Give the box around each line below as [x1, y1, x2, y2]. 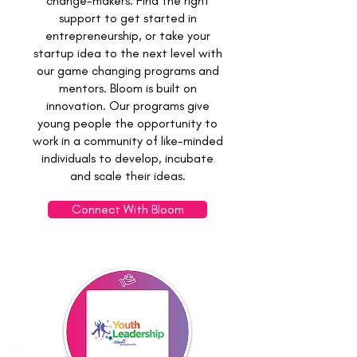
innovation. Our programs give [45, 98, 210, 113]
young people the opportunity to [37, 116, 218, 131]
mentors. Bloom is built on [58, 80, 197, 96]
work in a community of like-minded [32, 133, 223, 148]
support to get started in [58, 10, 197, 25]
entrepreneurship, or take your [45, 28, 210, 43]
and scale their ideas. [69, 168, 186, 183]
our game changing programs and [36, 63, 219, 78]
